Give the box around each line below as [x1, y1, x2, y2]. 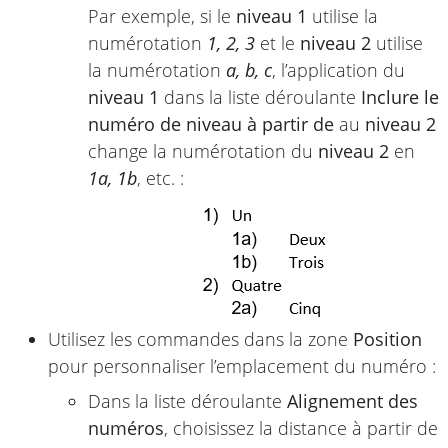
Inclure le [361, 84, 439, 109]
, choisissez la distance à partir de [164, 415, 438, 440]
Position [353, 326, 422, 351]
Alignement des [287, 388, 418, 413]
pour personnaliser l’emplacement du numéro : [48, 353, 436, 378]
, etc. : [137, 165, 184, 190]
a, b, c [226, 57, 272, 82]
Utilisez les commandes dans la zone [48, 326, 353, 351]
